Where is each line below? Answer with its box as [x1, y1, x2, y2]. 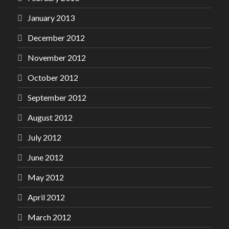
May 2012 [28, 172, 64, 182]
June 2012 [28, 152, 63, 162]
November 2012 [28, 53, 86, 62]
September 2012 [28, 93, 86, 102]
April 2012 [28, 192, 65, 202]
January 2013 [28, 13, 75, 22]
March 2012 [28, 212, 71, 222]
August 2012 [28, 112, 73, 122]
